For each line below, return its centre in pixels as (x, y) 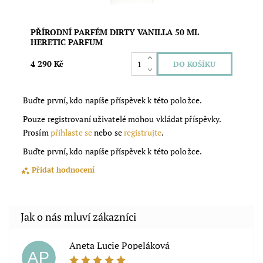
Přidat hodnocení (63, 170)
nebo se (108, 132)
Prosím (37, 132)
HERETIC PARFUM (67, 42)
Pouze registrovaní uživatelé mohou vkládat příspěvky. (122, 119)
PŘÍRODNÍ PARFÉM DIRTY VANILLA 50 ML (115, 32)
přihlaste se (71, 132)
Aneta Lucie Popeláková (120, 245)
